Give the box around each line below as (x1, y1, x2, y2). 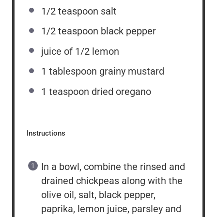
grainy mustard (97, 65, 164, 77)
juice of (41, 45, 75, 57)
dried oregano (89, 85, 151, 97)
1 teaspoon (41, 85, 89, 97)
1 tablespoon (41, 65, 97, 77)
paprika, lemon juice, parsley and (41, 202, 181, 215)
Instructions (27, 128, 65, 138)
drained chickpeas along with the (41, 174, 183, 186)
